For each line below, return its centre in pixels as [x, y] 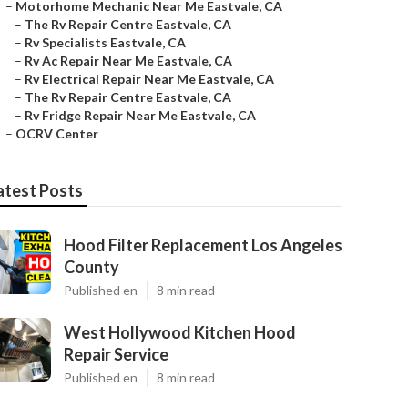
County [92, 267]
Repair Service [116, 354]
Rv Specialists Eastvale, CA [105, 42]
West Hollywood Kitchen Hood [180, 332]
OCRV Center [57, 133]
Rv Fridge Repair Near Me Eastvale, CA [140, 115]
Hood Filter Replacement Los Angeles [203, 245]
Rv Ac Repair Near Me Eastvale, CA [128, 61]
